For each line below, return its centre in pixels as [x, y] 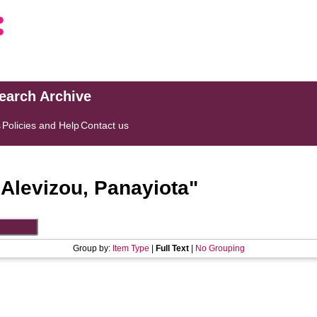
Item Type [131, 248]
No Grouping [220, 248]
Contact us [105, 125]
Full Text [172, 248]
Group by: [92, 248]
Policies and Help [41, 125]
